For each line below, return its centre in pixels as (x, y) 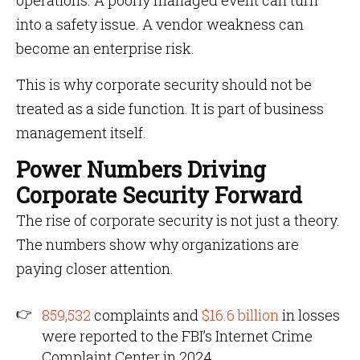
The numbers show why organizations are (157, 244)
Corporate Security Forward (159, 195)
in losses (309, 315)
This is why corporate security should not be (164, 84)
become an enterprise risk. (105, 48)
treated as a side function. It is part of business (170, 108)
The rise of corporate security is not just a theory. (178, 220)
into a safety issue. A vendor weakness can (160, 24)
